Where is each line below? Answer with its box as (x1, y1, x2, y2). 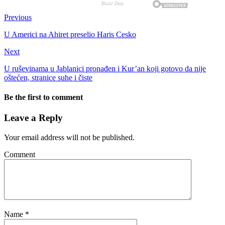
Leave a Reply (4, 113, 63, 124)
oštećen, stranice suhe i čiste (4, 73, 92, 82)
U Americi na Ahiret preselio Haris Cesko (4, 30, 136, 39)
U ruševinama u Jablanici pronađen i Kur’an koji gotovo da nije (4, 64, 206, 73)
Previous (4, 13, 32, 22)
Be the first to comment (4, 93, 83, 102)
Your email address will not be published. (4, 133, 135, 142)
